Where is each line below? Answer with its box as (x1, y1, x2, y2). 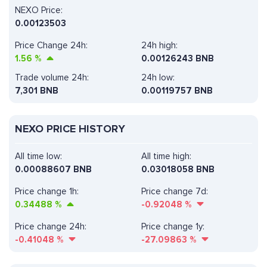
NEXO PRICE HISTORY (15, 122, 125, 136)
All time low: (15, 151, 62, 162)
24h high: (141, 40, 178, 51)
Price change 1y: (141, 221, 204, 232)
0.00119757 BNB (141, 85, 213, 97)
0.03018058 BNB (141, 164, 215, 175)
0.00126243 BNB (141, 53, 214, 64)
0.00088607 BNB (15, 164, 92, 175)
